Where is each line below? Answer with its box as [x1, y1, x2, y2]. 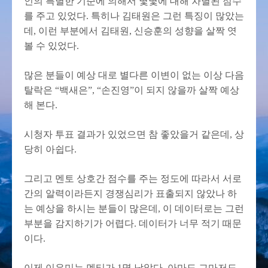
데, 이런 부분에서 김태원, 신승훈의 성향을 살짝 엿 [24, 25, 237, 36]
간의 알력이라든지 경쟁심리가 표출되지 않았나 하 [24, 188, 237, 199]
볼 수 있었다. [24, 40, 79, 51]
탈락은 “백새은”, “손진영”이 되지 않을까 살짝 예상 [24, 84, 239, 95]
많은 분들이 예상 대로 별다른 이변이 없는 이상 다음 [24, 69, 244, 80]
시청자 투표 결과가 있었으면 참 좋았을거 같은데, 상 [24, 129, 244, 139]
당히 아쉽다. [24, 144, 77, 154]
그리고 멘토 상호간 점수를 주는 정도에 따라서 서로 [24, 173, 242, 184]
